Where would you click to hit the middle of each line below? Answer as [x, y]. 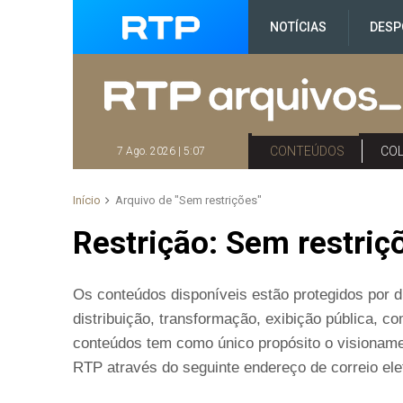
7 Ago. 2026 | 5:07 [161, 151]
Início [87, 200]
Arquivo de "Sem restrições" [189, 200]
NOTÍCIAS [299, 27]
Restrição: [150, 243]
